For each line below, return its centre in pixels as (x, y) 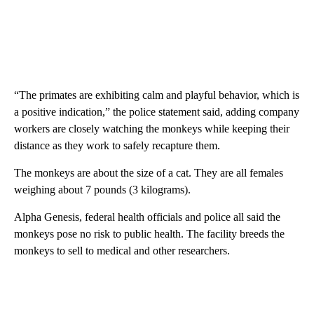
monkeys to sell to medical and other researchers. (122, 251)
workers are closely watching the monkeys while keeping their (152, 129)
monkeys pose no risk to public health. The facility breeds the (149, 234)
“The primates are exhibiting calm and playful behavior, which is (157, 95)
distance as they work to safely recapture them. (117, 146)
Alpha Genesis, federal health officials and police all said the (147, 217)
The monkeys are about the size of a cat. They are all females (149, 173)
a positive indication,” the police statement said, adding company (157, 112)
